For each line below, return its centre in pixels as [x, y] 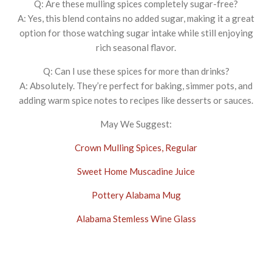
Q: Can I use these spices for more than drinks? [136, 71]
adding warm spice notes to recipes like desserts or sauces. [136, 100]
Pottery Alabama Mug [136, 195]
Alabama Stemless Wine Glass [136, 218]
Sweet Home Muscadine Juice [136, 171]
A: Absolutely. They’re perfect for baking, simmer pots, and [136, 85]
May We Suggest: [136, 124]
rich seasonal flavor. [136, 47]
